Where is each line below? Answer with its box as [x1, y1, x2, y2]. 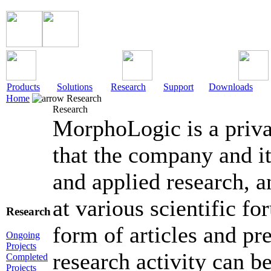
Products [7, 82, 40, 92]
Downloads [209, 82, 253, 92]
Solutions [57, 82, 93, 92]
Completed [6, 251, 48, 262]
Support [163, 82, 194, 92]
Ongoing [6, 229, 40, 240]
